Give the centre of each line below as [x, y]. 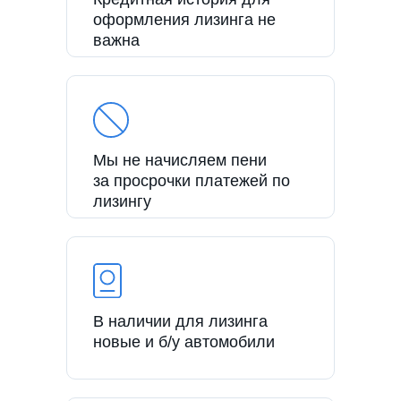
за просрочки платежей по [192, 180]
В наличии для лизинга [180, 321]
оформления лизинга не [184, 19]
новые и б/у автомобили [184, 341]
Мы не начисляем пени [180, 160]
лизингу [122, 201]
